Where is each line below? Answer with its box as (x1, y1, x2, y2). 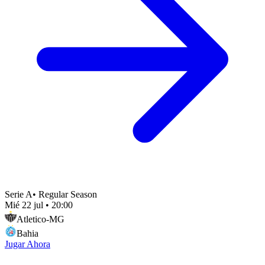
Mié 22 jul (5, 200, 43, 211)
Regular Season (38, 189, 97, 200)
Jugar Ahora (5, 239, 50, 250)
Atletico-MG (17, 214, 64, 225)
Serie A (5, 189, 33, 200)
